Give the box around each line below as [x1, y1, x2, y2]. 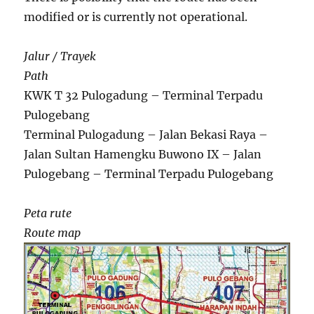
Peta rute [24, 205, 72, 220]
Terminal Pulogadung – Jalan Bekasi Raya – [24, 127, 268, 142]
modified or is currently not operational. [24, 9, 248, 24]
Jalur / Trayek [24, 48, 97, 63]
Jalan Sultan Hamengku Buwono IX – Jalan [24, 146, 262, 161]
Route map [24, 225, 81, 240]
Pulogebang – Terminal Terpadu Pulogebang [24, 166, 274, 181]
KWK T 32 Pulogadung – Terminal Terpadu [24, 88, 264, 102]
